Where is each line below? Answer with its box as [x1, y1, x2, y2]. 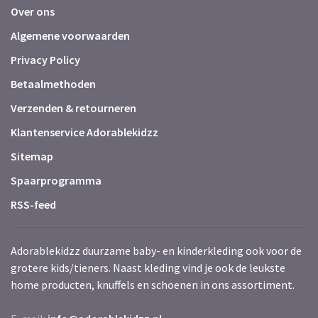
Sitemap [11, 149, 53, 163]
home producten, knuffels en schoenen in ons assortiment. [11, 278, 295, 292]
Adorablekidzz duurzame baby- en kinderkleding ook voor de [11, 243, 302, 258]
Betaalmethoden [11, 77, 96, 91]
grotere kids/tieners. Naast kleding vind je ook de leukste [11, 261, 285, 275]
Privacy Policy [11, 53, 80, 67]
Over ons [11, 4, 55, 18]
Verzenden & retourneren [11, 101, 136, 115]
